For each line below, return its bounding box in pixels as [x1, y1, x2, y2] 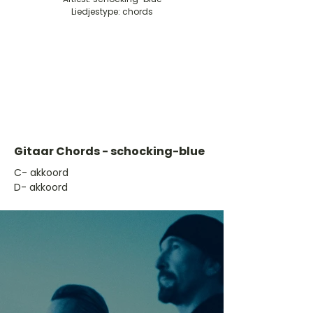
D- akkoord [14, 180, 68, 194]
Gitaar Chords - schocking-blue [14, 143, 205, 159]
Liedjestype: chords [71, 6, 153, 17]
